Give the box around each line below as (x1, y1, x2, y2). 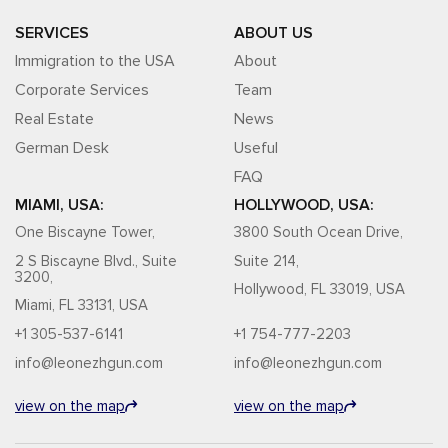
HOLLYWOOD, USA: (234, 195, 374, 215)
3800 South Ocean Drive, (234, 223, 407, 241)
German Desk (15, 138, 109, 158)
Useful (234, 138, 278, 158)
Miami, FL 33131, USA (15, 296, 148, 314)
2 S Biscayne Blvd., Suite (15, 251, 177, 270)
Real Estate (15, 109, 94, 129)
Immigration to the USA (15, 51, 175, 71)
